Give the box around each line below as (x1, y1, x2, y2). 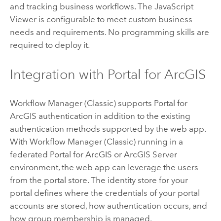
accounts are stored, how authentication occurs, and (9, 201, 207, 211)
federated (9, 149, 50, 160)
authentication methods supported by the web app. (9, 124, 206, 134)
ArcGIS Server (123, 149, 177, 160)
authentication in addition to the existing (36, 111, 190, 121)
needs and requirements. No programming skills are (9, 27, 209, 37)
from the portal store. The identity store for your (9, 175, 188, 185)
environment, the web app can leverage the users (9, 162, 198, 173)
